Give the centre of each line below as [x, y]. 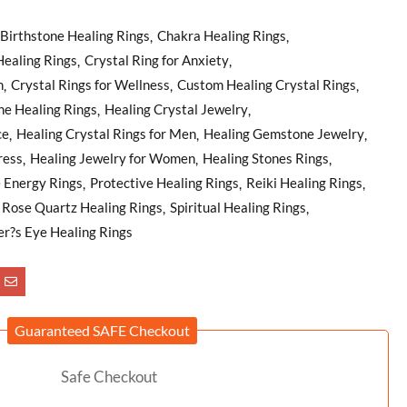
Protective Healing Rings [164, 182]
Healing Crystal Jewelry [176, 109]
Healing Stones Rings [266, 158]
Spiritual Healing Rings [238, 207]
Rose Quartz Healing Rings [82, 207]
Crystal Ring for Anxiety [157, 60]
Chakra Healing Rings [222, 35]
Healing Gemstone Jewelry [284, 133]
